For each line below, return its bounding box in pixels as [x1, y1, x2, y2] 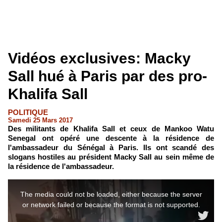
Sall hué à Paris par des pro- [8, 68, 207, 84]
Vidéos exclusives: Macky [8, 50, 191, 66]
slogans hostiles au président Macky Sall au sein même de [8, 153, 214, 161]
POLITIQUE [8, 108, 48, 116]
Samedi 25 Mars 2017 [8, 116, 73, 124]
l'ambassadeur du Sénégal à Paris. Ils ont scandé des [8, 143, 214, 152]
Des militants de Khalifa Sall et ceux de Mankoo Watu [8, 124, 214, 133]
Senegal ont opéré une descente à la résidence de [8, 134, 214, 142]
